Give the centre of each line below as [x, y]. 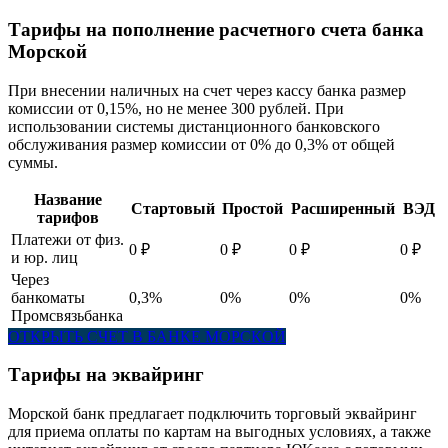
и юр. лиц [44, 257]
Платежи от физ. [67, 239]
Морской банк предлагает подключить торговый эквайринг [212, 413]
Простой [252, 208]
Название [68, 199]
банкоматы [48, 297]
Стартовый [172, 208]
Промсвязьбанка [67, 315]
